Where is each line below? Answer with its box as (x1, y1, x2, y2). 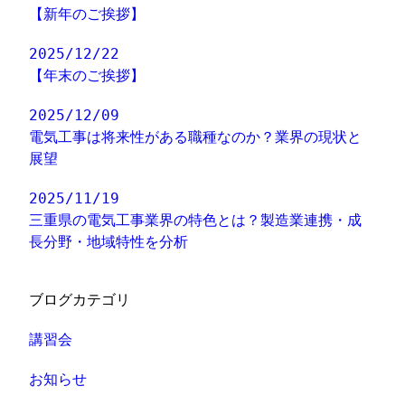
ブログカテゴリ (29, 292, 131, 308)
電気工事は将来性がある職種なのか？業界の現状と (29, 128, 363, 146)
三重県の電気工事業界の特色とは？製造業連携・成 (29, 212, 363, 230)
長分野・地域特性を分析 (29, 233, 189, 251)
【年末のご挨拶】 (29, 67, 146, 85)
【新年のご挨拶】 (29, 5, 146, 24)
